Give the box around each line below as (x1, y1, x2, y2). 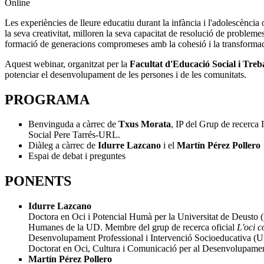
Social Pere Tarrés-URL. (28, 130, 120, 140)
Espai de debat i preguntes (28, 151, 126, 161)
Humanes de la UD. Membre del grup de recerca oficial (28, 222, 237, 233)
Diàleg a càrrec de (28, 140, 98, 151)
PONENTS (5, 173, 71, 189)
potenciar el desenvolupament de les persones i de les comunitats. (5, 69, 246, 80)
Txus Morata (118, 119, 171, 130)
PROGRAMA (5, 91, 90, 107)
